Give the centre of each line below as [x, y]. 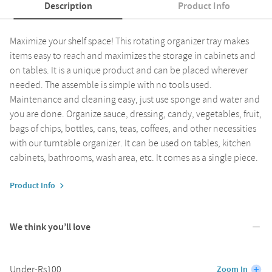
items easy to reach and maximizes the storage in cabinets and [133, 56]
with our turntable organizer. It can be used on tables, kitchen [131, 143]
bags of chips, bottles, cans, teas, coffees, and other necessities [133, 128]
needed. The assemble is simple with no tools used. [111, 85]
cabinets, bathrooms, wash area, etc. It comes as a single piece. [134, 158]
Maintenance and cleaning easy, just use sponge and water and [135, 99]
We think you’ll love [50, 227]
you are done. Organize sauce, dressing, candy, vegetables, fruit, [136, 114]
